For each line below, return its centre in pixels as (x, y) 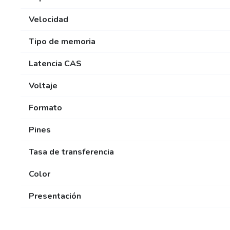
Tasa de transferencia (71, 152)
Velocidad (49, 19)
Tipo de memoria (62, 41)
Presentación (55, 196)
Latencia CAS (55, 63)
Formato (45, 108)
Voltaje (43, 85)
